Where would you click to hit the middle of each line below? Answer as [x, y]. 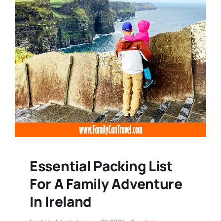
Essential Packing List [101, 166]
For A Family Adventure [106, 183]
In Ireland [61, 201]
